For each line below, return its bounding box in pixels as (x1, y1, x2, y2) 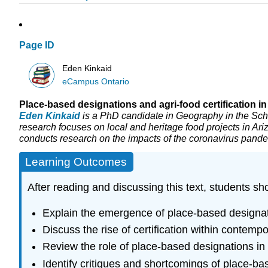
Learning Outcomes (25, 156, 127, 169)
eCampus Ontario (62, 77, 130, 86)
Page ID (19, 40, 54, 51)
